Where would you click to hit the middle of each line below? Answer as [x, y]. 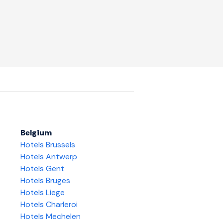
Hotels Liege [42, 193]
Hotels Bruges [45, 181]
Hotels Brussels [48, 145]
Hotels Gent [42, 169]
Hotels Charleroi [49, 205]
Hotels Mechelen [50, 217]
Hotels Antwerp [49, 157]
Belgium [36, 133]
